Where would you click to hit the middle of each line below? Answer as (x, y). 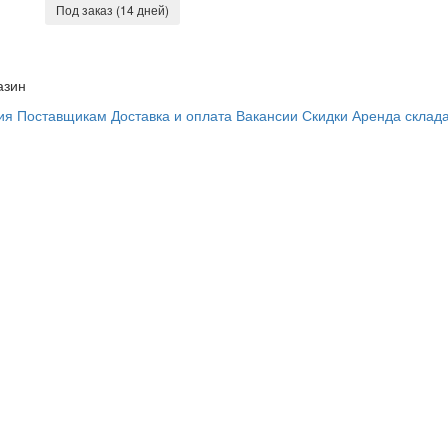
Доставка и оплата (171, 115)
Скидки (325, 115)
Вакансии (267, 115)
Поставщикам (62, 115)
